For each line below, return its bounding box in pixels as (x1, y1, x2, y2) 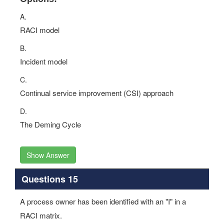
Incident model (20, 56, 67, 66)
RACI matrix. (20, 210, 62, 220)
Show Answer (26, 150, 69, 160)
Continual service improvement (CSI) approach (20, 87, 173, 98)
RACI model (20, 24, 59, 35)
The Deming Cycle (20, 119, 81, 129)
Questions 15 (21, 172, 78, 185)
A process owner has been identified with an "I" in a (20, 196, 186, 206)
